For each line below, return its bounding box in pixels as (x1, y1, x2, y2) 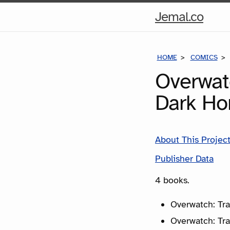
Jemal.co (155, 8, 203, 25)
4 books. (155, 174, 189, 186)
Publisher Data (155, 152, 214, 164)
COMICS (190, 53, 218, 62)
